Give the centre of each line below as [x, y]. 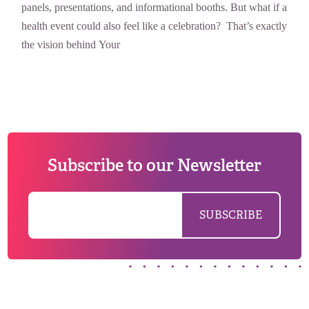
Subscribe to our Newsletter [154, 165]
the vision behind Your [71, 44]
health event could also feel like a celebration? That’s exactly [154, 26]
